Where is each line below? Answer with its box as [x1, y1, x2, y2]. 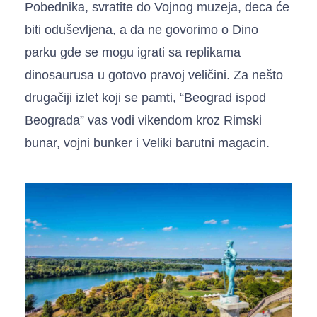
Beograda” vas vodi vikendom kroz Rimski [25, 113, 262, 127]
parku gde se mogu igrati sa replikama [25, 45, 241, 59]
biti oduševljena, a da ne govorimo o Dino [25, 22, 258, 37]
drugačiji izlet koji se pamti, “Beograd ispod [25, 90, 266, 105]
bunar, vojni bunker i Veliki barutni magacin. [25, 135, 270, 150]
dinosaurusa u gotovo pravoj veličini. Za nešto [25, 67, 283, 82]
